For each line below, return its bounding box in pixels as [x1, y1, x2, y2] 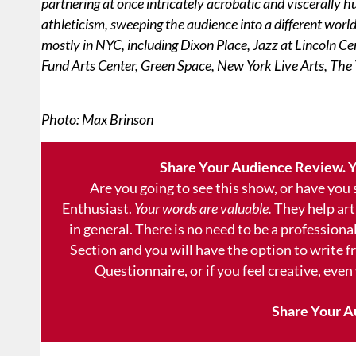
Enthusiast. [61, 199, 134, 218]
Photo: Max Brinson [41, 110, 153, 129]
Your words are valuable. [133, 199, 272, 218]
